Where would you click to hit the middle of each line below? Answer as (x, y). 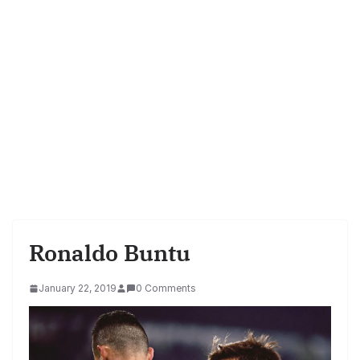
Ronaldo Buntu (110, 253)
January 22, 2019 (78, 288)
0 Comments (166, 288)
